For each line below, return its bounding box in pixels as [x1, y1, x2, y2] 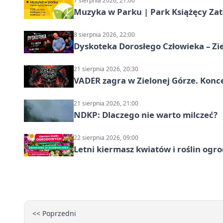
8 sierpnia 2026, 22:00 [74, 30, 135, 39]
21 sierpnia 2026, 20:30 [74, 64, 138, 73]
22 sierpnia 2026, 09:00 [74, 133, 138, 142]
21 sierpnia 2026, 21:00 [74, 99, 138, 108]
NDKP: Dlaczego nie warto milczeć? [74, 109, 218, 120]
